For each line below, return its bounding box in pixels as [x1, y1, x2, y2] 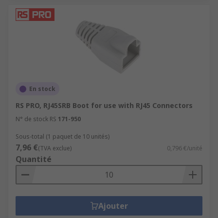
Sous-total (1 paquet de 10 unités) [16, 132, 109, 141]
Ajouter [98, 200, 128, 211]
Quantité [16, 154, 52, 164]
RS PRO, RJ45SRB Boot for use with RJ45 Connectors [16, 101, 193, 110]
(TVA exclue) [38, 144, 72, 152]
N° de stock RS [16, 115, 56, 123]
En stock [29, 85, 55, 93]
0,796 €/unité [167, 144, 202, 152]
